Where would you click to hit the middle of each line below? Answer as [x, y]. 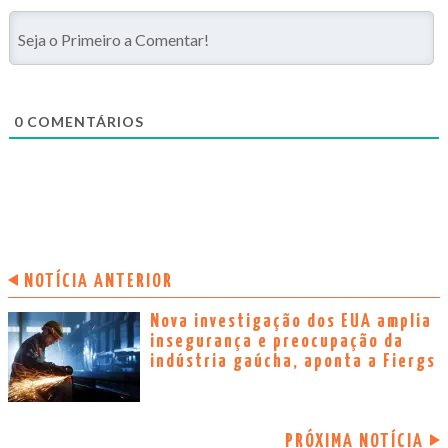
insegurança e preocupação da [277, 341]
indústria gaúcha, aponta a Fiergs [293, 361]
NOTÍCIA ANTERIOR [98, 281]
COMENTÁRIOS [83, 121]
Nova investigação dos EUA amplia [291, 321]
